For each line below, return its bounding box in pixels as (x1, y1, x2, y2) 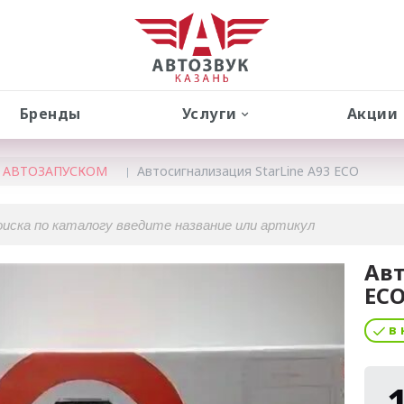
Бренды (19, 104, 81, 124)
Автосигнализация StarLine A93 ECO (137, 162, 359, 179)
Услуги (181, 104, 237, 124)
